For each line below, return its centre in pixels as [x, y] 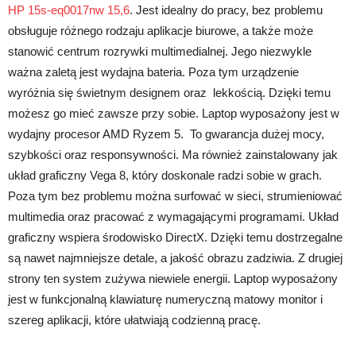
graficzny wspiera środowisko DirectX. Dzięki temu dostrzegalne [175, 238]
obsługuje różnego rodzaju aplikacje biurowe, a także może [161, 31]
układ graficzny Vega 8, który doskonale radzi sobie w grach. [165, 176]
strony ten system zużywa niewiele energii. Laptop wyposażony [173, 279]
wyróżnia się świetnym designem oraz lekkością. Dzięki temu [169, 93]
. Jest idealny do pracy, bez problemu [226, 10]
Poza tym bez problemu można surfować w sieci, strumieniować [175, 196]
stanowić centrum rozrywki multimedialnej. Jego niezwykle [160, 52]
